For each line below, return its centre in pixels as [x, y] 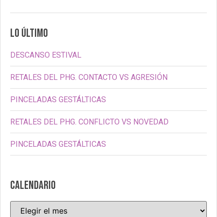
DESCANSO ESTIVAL [46, 55]
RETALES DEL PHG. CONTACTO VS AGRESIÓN [89, 77]
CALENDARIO [33, 186]
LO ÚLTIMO [29, 33]
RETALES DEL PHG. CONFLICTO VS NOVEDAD [89, 122]
